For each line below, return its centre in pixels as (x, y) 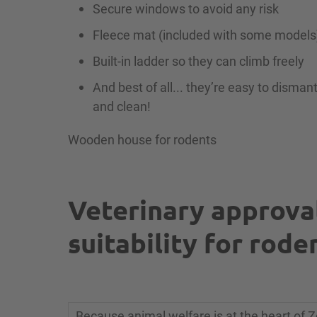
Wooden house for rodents (142, 140)
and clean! (122, 106)
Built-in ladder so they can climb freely (198, 61)
